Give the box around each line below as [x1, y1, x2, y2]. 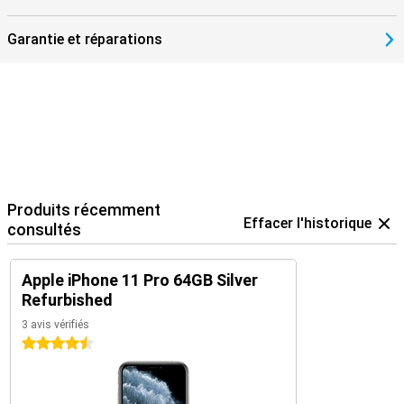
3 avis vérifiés [22, 318, 89, 331]
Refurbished [22, 290, 113, 309]
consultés [7, 220, 81, 239]
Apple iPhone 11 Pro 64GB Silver [22, 271, 258, 289]
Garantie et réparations [7, 31, 162, 48]
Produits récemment [7, 200, 161, 219]
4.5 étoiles [22, 336, 81, 351]
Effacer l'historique [243, 215, 372, 232]
